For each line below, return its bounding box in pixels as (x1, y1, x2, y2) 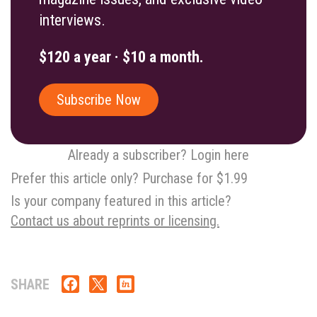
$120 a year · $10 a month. (39, 48, 204, 66)
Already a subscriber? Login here (68, 146, 249, 163)
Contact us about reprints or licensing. (11, 212, 219, 229)
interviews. (39, 11, 105, 29)
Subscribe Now (57, 91, 141, 108)
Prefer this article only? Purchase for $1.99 (11, 170, 248, 187)
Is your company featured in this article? (11, 192, 231, 209)
